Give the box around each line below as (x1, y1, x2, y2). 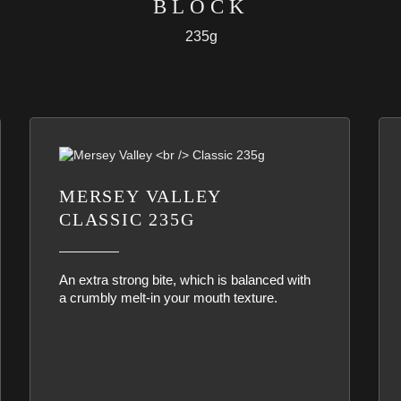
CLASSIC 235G (59, 209, 195, 229)
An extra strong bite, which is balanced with (59, 272, 311, 287)
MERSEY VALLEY (59, 186, 223, 206)
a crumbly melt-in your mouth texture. (59, 290, 278, 305)
